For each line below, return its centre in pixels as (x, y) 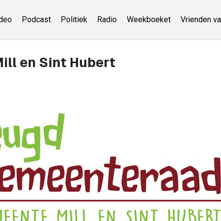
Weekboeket (148, 19)
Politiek (74, 19)
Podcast (36, 19)
